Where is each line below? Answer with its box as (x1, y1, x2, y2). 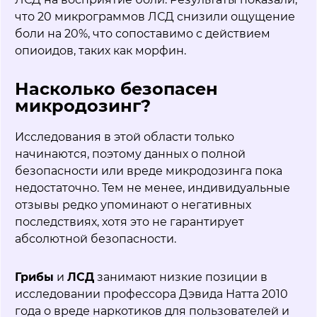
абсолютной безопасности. (15, 231, 176, 246)
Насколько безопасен (15, 78, 218, 99)
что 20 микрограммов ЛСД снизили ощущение (15, 9, 295, 23)
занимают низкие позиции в (94, 270, 267, 284)
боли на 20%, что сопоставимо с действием (15, 26, 270, 40)
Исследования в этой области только (15, 129, 234, 144)
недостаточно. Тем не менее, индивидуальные (15, 180, 290, 195)
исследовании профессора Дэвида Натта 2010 (15, 287, 288, 301)
